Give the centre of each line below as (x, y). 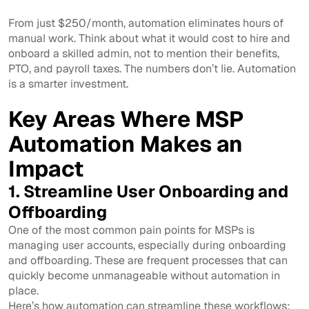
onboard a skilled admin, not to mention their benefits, (144, 54)
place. (23, 291)
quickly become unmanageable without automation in (144, 276)
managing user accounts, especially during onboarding (147, 246)
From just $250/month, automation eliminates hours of (146, 23)
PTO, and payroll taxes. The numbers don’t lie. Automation (152, 69)
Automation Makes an (126, 144)
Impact (46, 169)
